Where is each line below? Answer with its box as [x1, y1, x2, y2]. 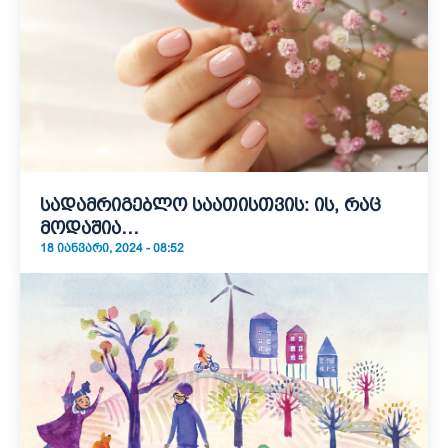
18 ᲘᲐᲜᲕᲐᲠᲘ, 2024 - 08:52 [40, 241, 184, 255]
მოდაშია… [40, 218, 139, 238]
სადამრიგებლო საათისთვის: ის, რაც [40, 195, 381, 215]
